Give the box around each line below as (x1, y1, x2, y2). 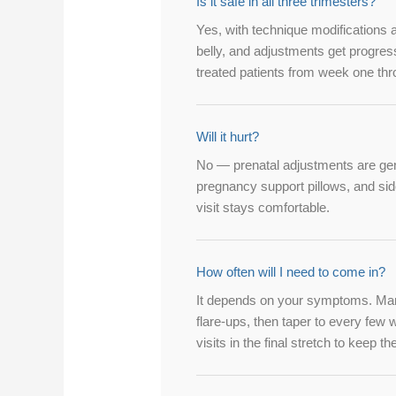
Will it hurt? (196, 129, 260, 145)
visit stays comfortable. (196, 200, 331, 216)
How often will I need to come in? (196, 264, 386, 280)
